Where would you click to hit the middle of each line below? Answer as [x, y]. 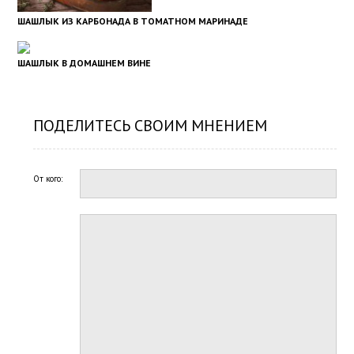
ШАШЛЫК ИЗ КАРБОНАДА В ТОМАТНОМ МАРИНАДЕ [133, 21]
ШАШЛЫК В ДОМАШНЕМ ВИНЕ [85, 63]
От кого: [48, 179]
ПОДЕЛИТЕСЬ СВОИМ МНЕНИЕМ [151, 126]
